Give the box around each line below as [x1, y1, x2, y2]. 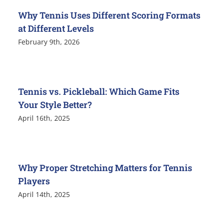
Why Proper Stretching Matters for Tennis [18, 162, 193, 174]
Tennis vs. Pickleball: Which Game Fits [18, 86, 180, 98]
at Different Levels [18, 22, 94, 35]
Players [18, 175, 50, 187]
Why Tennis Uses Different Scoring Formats [18, 9, 201, 22]
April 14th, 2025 [18, 190, 70, 199]
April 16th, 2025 [18, 113, 70, 123]
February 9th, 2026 [18, 37, 80, 47]
